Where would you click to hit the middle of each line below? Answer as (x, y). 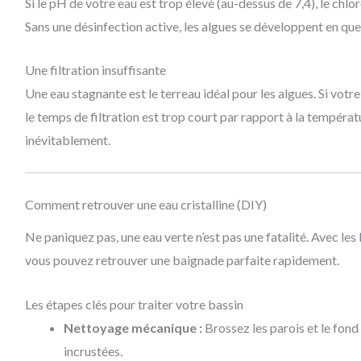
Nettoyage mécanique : (133, 327)
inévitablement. (67, 140)
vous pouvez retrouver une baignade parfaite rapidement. (182, 260)
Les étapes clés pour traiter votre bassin (134, 304)
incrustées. (93, 351)
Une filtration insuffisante (95, 70)
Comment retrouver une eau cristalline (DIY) (145, 204)
